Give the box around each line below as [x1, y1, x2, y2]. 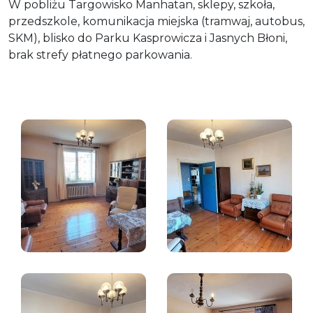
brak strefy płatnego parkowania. [8, 48, 192, 61]
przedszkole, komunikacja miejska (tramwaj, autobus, [8, 14, 305, 28]
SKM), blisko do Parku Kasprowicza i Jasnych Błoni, [8, 31, 287, 45]
